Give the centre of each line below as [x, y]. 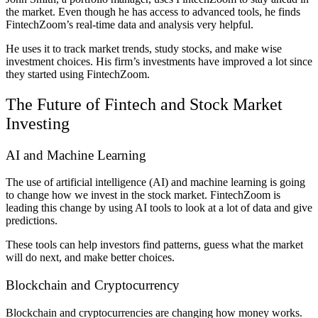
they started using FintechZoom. [78, 74]
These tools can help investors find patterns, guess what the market [154, 245]
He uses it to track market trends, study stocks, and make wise [144, 48]
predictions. [33, 221]
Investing [38, 123]
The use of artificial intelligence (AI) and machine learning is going [155, 182]
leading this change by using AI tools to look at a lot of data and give [159, 208]
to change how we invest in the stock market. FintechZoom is [143, 195]
